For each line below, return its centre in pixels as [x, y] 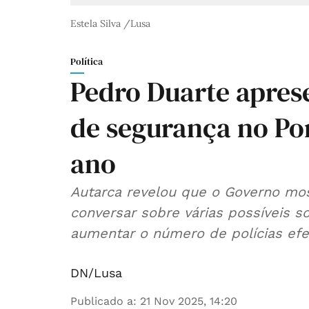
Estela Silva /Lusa [110, 24]
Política [87, 62]
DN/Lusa [96, 273]
